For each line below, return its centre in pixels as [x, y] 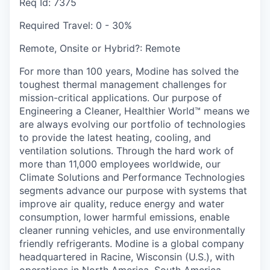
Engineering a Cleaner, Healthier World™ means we [134, 111]
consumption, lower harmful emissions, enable [124, 217]
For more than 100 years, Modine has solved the [129, 71]
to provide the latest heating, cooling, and [115, 137]
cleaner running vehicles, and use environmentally [132, 230]
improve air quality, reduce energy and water [122, 204]
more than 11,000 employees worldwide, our [120, 164]
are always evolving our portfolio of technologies [132, 124]
